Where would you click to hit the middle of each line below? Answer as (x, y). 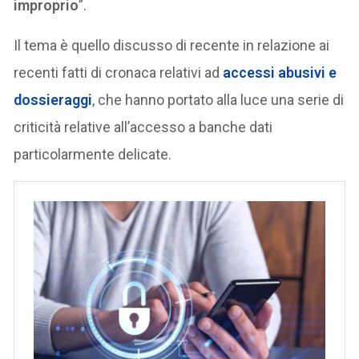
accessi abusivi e (280, 72)
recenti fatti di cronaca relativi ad (119, 72)
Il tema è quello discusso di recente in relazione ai (172, 45)
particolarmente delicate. (93, 154)
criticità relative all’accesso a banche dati (143, 127)
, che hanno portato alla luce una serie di (218, 99)
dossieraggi (53, 99)
